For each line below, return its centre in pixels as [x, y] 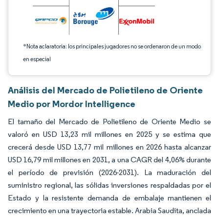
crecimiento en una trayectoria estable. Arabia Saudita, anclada [109, 210]
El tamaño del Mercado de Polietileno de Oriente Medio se [109, 121]
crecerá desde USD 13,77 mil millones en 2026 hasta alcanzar [109, 147]
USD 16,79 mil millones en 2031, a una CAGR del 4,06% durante [109, 160]
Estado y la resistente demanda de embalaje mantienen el [109, 198]
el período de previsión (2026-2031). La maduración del [109, 172]
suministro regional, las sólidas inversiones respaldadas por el [109, 185]
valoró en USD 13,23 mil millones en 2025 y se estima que [109, 134]
